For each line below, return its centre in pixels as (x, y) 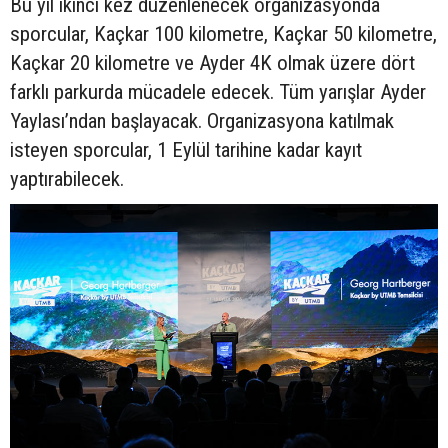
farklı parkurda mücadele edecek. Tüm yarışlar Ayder (218, 92)
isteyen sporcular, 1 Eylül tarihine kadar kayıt (186, 150)
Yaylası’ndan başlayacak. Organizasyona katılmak (202, 121)
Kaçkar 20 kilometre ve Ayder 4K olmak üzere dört (212, 63)
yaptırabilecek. (67, 179)
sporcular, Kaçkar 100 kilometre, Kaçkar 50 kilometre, (223, 34)
